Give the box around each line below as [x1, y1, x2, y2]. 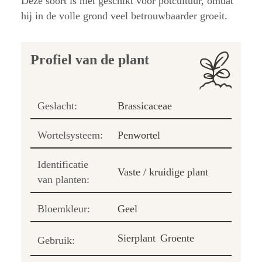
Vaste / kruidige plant [118, 166, 208, 178]
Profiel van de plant [30, 51, 149, 67]
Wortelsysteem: [37, 129, 103, 141]
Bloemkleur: [37, 202, 90, 215]
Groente [160, 232, 194, 244]
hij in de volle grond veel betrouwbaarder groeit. [21, 9, 227, 22]
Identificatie [37, 158, 88, 170]
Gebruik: [37, 234, 75, 246]
